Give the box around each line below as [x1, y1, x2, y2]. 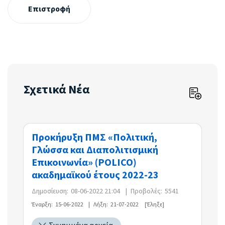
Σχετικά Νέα [24, 80, 89, 98]
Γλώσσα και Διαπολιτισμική [32, 143, 158, 157]
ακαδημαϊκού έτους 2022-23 [32, 168, 159, 182]
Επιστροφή [28, 3, 70, 15]
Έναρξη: [32, 200, 53, 209]
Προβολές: [131, 186, 162, 196]
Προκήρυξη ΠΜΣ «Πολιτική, [32, 130, 157, 145]
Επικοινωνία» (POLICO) [32, 155, 137, 170]
